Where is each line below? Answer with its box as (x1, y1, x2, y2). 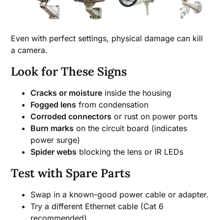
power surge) (30, 135, 81, 145)
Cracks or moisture (30, 88, 103, 98)
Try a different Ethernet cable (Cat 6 (30, 201, 164, 212)
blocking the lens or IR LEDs (77, 147, 184, 157)
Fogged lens (30, 100, 77, 110)
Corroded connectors (30, 111, 112, 122)
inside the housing (102, 88, 172, 98)
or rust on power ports (111, 111, 198, 122)
